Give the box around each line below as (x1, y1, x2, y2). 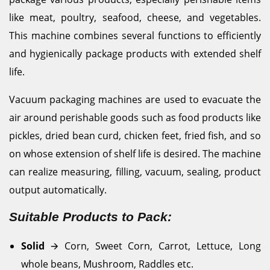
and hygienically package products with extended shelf (9, 47, 261, 60)
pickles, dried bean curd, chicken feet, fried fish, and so (9, 129, 261, 142)
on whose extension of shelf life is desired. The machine (9, 147, 261, 160)
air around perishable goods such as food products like (9, 111, 261, 124)
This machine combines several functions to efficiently (9, 29, 261, 42)
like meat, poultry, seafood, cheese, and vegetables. (9, 11, 261, 24)
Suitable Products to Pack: (9, 210, 172, 224)
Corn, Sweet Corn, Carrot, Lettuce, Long (58, 239, 262, 253)
